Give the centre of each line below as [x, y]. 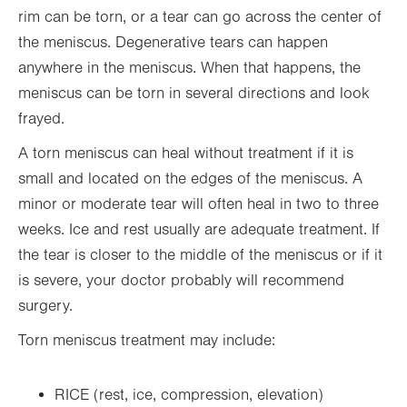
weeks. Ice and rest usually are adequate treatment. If [199, 230]
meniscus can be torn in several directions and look [194, 94]
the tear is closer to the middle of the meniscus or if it [200, 255]
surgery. [45, 306]
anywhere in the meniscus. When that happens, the [189, 68]
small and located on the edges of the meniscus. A [190, 179]
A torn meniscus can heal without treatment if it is [186, 154]
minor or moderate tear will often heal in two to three [199, 204]
